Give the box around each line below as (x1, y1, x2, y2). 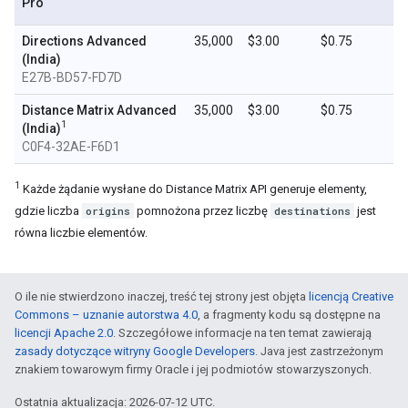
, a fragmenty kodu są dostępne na (198, 308, 381, 321)
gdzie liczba (15, 204, 82, 218)
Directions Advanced (22, 34, 147, 48)
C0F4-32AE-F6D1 (22, 139, 120, 154)
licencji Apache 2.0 (15, 326, 113, 340)
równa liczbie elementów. (15, 226, 148, 240)
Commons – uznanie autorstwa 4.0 (15, 308, 198, 321)
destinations (274, 204, 351, 218)
